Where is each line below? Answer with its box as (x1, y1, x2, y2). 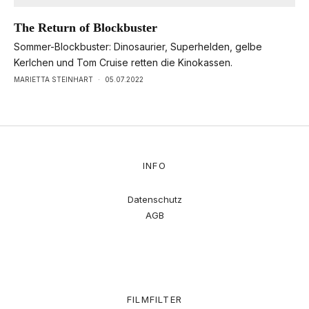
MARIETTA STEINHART (14, 74, 93, 83)
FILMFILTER (127, 293, 182, 305)
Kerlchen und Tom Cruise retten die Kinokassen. (14, 56, 232, 68)
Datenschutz (127, 193, 182, 205)
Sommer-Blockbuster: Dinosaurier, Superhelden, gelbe (14, 40, 262, 52)
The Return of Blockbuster (14, 20, 157, 34)
